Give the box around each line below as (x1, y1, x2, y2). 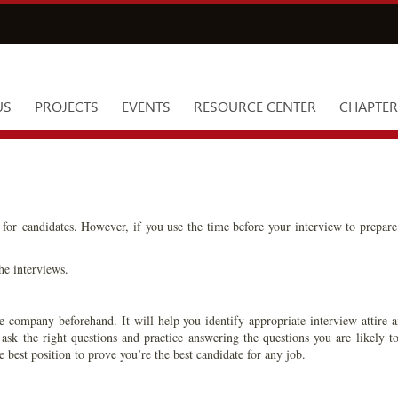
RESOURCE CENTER (194, 97, 316, 116)
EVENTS (122, 97, 171, 116)
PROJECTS (35, 97, 99, 116)
